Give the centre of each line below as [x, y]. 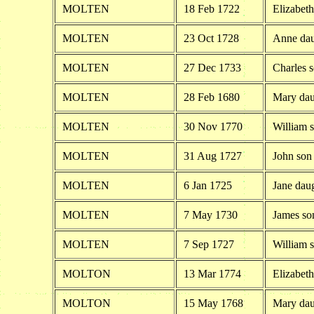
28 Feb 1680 [211, 97]
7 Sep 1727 [209, 244]
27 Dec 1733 [212, 67]
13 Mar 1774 [212, 273]
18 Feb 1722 [211, 8]
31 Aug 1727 [212, 156]
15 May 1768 [213, 303]
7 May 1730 [210, 214]
